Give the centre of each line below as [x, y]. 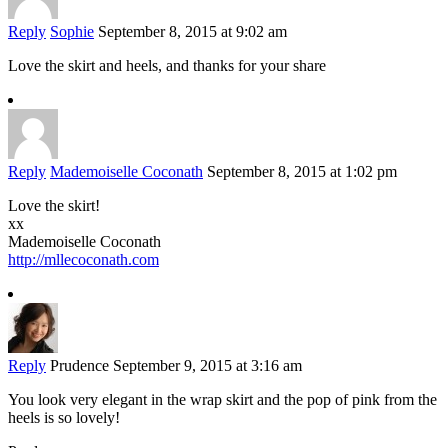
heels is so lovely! [64, 418]
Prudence [79, 366]
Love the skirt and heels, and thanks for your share [167, 66]
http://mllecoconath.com [83, 260]
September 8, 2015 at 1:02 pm [302, 172]
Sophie [72, 32]
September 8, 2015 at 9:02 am [192, 32]
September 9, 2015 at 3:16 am [207, 366]
